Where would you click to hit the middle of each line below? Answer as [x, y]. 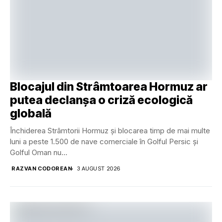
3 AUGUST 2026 [99, 169]
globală [31, 114]
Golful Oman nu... [39, 153]
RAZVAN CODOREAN [42, 169]
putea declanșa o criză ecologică [101, 100]
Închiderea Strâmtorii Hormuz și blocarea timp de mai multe [110, 131]
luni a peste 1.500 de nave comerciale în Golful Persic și [104, 142]
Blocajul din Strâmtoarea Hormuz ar [109, 87]
